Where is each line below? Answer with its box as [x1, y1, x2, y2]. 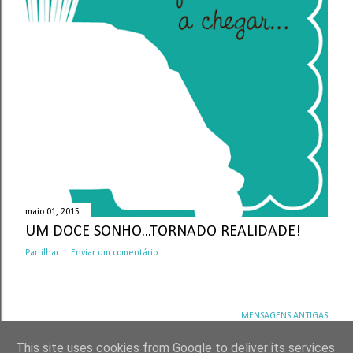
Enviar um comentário [71, 248, 158, 258]
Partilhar [25, 248, 59, 258]
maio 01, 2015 [25, 207, 80, 217]
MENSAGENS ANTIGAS [241, 311, 328, 321]
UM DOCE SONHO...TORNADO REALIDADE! [25, 224, 301, 240]
